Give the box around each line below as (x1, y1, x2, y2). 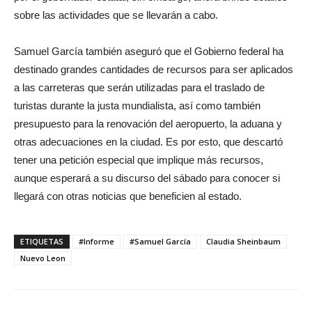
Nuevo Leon (20, 252, 65, 263)
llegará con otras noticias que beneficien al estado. (14, 189, 242, 202)
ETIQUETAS (20, 235, 63, 247)
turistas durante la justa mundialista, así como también (14, 99, 260, 111)
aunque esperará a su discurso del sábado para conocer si (14, 171, 280, 184)
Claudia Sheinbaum (206, 235, 281, 247)
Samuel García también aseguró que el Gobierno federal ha (14, 45, 283, 57)
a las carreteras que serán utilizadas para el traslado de (14, 81, 265, 93)
